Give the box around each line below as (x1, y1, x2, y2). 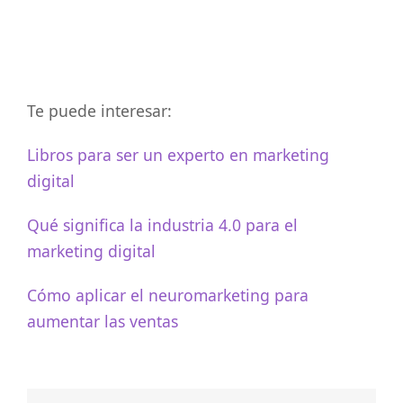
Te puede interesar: (27, 99, 172, 121)
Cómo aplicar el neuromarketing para (27, 283, 309, 306)
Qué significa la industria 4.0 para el (27, 213, 298, 236)
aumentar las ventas (27, 309, 178, 332)
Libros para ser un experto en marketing (27, 143, 329, 166)
